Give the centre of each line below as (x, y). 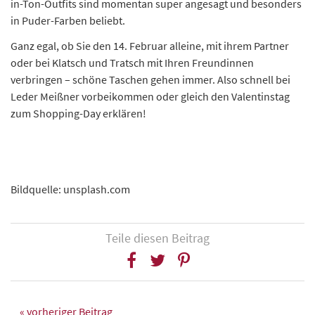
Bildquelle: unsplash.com (70, 189)
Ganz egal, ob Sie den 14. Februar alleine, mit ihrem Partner (150, 46)
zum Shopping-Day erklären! (78, 114)
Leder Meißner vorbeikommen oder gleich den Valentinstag (150, 97)
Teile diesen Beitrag (157, 238)
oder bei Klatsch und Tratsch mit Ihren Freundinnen (132, 63)
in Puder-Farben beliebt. (68, 21)
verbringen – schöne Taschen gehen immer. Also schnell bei (150, 80)
